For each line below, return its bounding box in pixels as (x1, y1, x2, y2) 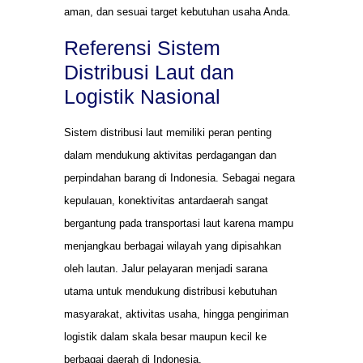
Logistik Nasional (64, 84, 220, 108)
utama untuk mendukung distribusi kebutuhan (64, 284, 277, 297)
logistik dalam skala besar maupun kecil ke (64, 330, 267, 343)
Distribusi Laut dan (64, 60, 234, 83)
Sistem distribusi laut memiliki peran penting (64, 126, 271, 139)
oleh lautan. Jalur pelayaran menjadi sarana (64, 262, 267, 275)
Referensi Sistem (64, 36, 220, 59)
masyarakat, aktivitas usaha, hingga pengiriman (64, 307, 288, 320)
